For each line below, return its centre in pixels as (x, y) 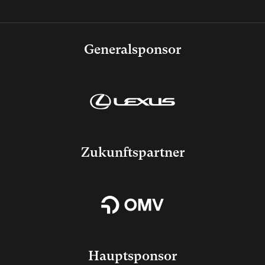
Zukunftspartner (132, 152)
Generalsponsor (132, 49)
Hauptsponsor (132, 255)
